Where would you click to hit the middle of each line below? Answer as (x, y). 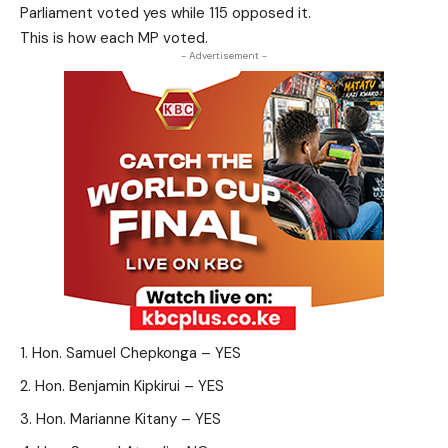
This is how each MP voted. (114, 38)
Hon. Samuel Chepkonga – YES (136, 353)
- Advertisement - (224, 55)
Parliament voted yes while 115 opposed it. (165, 13)
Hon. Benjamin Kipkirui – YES (129, 386)
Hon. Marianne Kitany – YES (128, 419)
